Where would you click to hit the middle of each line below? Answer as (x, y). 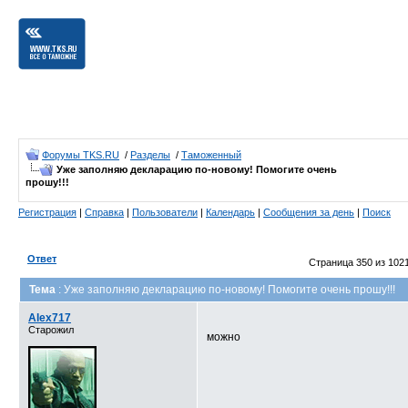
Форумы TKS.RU (81, 155)
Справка (104, 212)
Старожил (51, 330)
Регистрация (47, 212)
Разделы (150, 155)
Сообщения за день (309, 212)
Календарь (230, 212)
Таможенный (211, 155)
